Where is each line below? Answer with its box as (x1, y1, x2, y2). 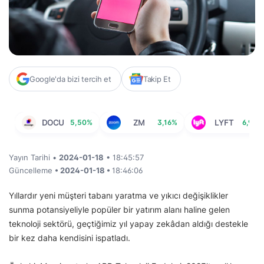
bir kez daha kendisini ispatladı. (9, 232, 133, 243)
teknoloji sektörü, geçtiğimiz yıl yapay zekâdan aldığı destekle (9, 218, 248, 229)
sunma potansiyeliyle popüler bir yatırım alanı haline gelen (9, 204, 230, 214)
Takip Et (143, 74, 171, 84)
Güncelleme (9, 165, 55, 175)
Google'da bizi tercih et (29, 74, 111, 84)
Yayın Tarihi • (9, 152, 59, 162)
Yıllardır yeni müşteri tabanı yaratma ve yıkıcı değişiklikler (9, 190, 228, 200)
